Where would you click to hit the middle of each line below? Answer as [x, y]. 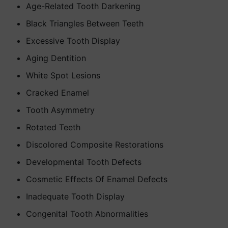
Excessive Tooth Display [73, 41]
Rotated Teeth [53, 127]
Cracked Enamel [58, 93]
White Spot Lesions [63, 75]
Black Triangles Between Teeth [85, 23]
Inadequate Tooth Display [75, 196]
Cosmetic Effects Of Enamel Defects [97, 179]
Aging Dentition [56, 58]
